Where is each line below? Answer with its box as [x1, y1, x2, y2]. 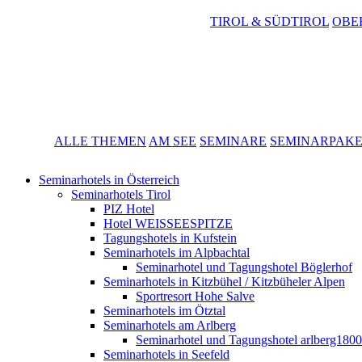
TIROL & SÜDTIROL [210, 14, 329, 28]
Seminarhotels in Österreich [39, 172, 179, 187]
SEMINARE [200, 133, 267, 148]
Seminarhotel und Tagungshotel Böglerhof [136, 259, 352, 274]
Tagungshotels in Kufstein [103, 230, 237, 245]
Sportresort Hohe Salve [136, 288, 255, 303]
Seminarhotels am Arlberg [103, 318, 236, 332]
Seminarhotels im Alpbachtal [103, 245, 250, 259]
